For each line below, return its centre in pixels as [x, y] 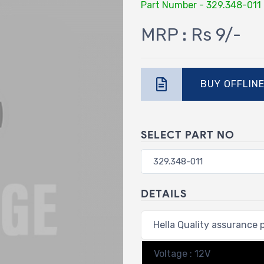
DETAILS [164, 194]
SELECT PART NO [188, 135]
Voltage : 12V [182, 253]
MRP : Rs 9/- [191, 34]
